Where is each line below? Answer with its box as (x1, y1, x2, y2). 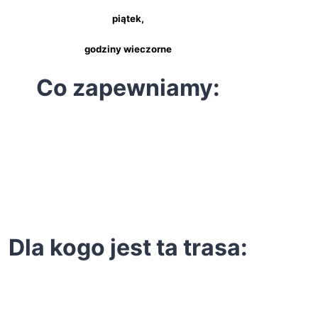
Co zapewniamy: (35, 73, 220, 102)
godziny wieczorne (84, 43, 172, 55)
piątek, (111, 13, 144, 25)
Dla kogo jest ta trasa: (8, 233, 248, 261)
